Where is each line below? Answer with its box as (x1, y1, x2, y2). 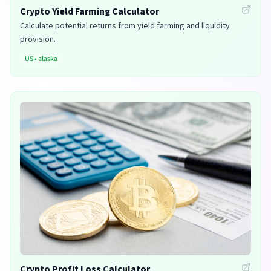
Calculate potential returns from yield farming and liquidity (20, 19, 230, 32)
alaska (38, 53, 57, 64)
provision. (20, 33, 56, 45)
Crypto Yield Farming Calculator (20, 4, 159, 18)
